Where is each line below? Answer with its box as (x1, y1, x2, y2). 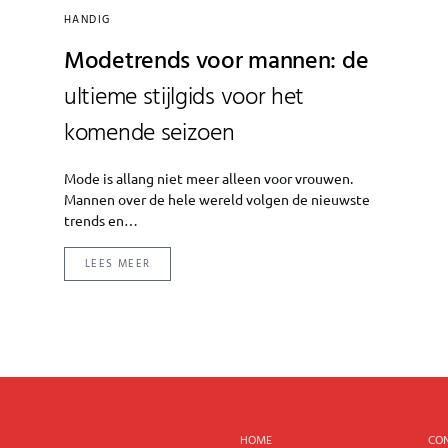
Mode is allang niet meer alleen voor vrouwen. (64, 168, 353, 187)
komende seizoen (64, 114, 235, 153)
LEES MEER (85, 254, 151, 273)
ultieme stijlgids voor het (64, 78, 305, 117)
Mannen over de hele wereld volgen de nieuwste (64, 189, 370, 208)
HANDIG (64, 10, 111, 29)
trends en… (64, 210, 138, 229)
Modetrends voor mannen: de (64, 42, 369, 81)
